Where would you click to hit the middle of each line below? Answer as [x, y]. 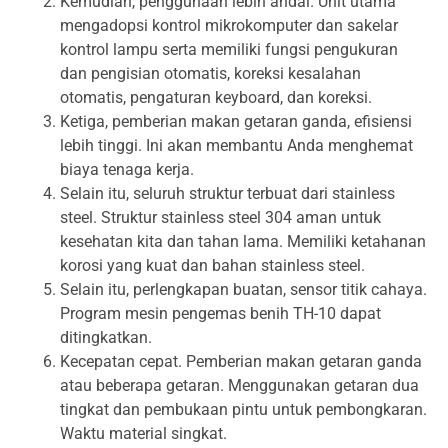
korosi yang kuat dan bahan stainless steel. [212, 265]
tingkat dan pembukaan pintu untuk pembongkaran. [243, 409]
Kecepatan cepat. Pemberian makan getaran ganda [241, 361]
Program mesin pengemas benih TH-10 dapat [220, 313]
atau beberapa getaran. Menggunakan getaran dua [239, 385]
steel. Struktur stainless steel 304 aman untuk [220, 217]
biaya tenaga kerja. [127, 169]
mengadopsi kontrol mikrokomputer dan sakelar [229, 25]
